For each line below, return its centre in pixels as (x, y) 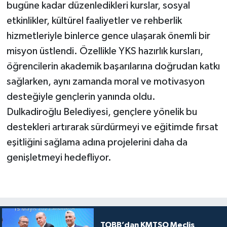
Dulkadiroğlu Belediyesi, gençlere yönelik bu (102, 112)
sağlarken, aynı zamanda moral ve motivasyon (105, 82)
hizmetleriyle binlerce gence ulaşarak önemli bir (108, 36)
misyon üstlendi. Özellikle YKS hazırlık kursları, (105, 51)
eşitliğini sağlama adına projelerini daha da (97, 143)
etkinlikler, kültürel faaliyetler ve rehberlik (94, 21)
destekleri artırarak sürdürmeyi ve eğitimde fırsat (112, 127)
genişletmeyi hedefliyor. (59, 158)
